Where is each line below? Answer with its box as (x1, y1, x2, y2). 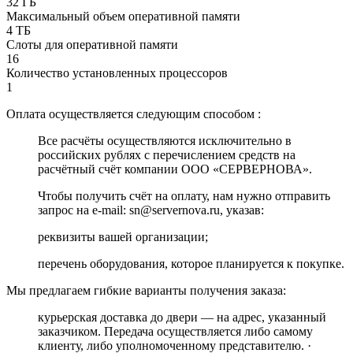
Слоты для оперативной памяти (6, 38, 178, 52)
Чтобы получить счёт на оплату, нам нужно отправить (38, 189, 330, 203)
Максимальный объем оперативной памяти (6, 9, 240, 24)
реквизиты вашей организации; (38, 230, 208, 244)
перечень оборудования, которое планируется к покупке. (38, 257, 344, 271)
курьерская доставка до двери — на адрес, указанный (38, 310, 326, 325)
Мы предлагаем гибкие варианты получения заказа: (6, 284, 286, 298)
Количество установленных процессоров (6, 66, 228, 80)
